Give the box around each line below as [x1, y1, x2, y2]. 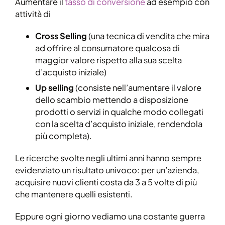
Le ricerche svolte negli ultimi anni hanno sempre [15, 153, 201, 164]
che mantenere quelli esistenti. [15, 189, 133, 200]
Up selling [35, 82, 74, 93]
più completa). [35, 131, 92, 142]
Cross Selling [35, 31, 87, 42]
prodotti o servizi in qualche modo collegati [35, 106, 203, 118]
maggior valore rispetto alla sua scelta [35, 55, 182, 66]
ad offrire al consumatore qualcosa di [35, 43, 180, 54]
